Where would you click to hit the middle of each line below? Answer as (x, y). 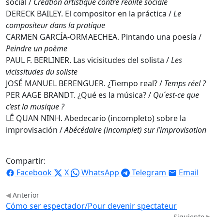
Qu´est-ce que (176, 95)
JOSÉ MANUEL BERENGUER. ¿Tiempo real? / (85, 83)
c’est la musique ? (35, 106)
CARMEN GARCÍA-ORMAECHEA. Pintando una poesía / (104, 37)
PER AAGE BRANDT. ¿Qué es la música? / (79, 95)
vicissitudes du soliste (42, 71)
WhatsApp (100, 172)
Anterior (25, 195)
